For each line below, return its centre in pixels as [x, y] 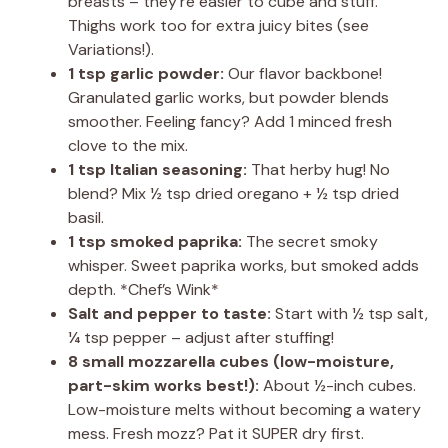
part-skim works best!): [163, 386]
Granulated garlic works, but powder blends [228, 98]
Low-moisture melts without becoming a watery [244, 410]
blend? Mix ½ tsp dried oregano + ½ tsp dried [233, 194]
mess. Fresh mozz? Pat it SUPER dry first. [216, 434]
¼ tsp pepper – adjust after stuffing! [201, 338]
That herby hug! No [318, 170]
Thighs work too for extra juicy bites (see [218, 26]
